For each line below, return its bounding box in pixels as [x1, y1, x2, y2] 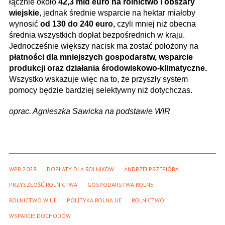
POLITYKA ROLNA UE [67, 196, 122, 204]
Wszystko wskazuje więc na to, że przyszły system [9, 75, 188, 84]
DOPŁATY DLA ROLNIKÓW [47, 165, 114, 173]
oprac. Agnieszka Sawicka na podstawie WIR [9, 107, 170, 116]
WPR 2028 [9, 165, 37, 173]
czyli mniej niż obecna [115, 20, 196, 29]
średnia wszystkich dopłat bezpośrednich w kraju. [9, 31, 185, 40]
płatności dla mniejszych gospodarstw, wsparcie [9, 53, 193, 62]
